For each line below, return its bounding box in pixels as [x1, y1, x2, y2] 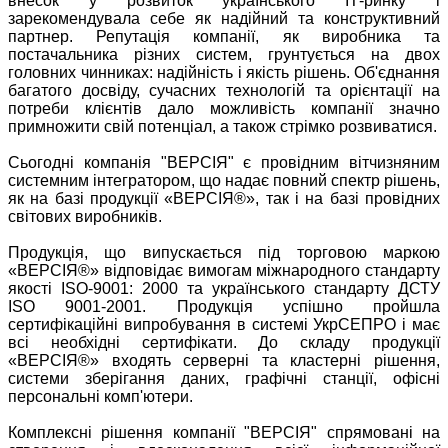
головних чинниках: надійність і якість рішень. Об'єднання [8, 63, 440, 81]
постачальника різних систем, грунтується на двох [8, 45, 440, 63]
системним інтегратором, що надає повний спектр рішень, [8, 171, 440, 189]
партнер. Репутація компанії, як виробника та [8, 27, 440, 45]
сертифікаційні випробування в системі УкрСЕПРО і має [8, 315, 440, 333]
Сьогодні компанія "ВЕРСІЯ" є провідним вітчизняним [8, 153, 440, 171]
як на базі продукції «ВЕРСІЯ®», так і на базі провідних [8, 189, 440, 207]
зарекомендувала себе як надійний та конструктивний [8, 9, 440, 27]
